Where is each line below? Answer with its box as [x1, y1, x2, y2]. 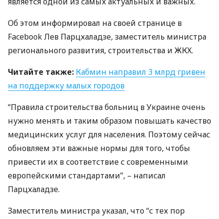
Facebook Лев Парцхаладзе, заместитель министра [8, 31, 206, 42]
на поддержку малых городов [8, 80, 125, 91]
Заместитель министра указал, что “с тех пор [8, 205, 185, 216]
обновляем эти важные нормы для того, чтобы [8, 143, 190, 153]
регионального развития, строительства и [8, 45, 175, 56]
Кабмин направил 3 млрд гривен [76, 66, 205, 77]
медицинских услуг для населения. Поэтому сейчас [8, 129, 210, 140]
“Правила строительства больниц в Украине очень [8, 102, 205, 112]
